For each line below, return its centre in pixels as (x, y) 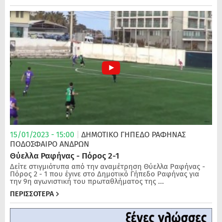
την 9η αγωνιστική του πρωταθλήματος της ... (87, 181)
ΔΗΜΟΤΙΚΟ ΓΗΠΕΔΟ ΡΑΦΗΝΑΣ (134, 134)
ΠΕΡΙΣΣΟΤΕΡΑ (32, 194)
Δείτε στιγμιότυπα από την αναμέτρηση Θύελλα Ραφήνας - (108, 166)
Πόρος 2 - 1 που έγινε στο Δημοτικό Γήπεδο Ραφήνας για (105, 174)
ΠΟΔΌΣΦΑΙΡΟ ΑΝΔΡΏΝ (50, 144)
